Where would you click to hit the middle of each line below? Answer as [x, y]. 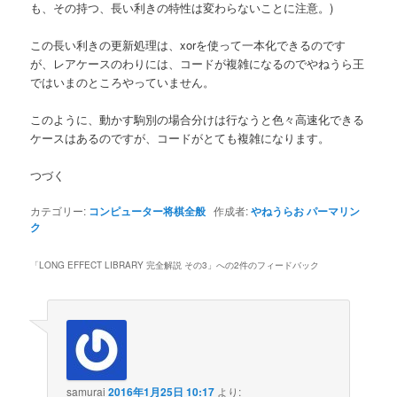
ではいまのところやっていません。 [123, 82]
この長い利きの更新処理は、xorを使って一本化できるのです [188, 44]
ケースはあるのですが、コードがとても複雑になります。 [180, 138]
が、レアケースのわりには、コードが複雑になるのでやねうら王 [198, 63]
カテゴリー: [60, 211]
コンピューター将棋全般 [148, 211]
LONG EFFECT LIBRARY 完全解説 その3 [124, 265]
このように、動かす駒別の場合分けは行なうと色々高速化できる [198, 120]
